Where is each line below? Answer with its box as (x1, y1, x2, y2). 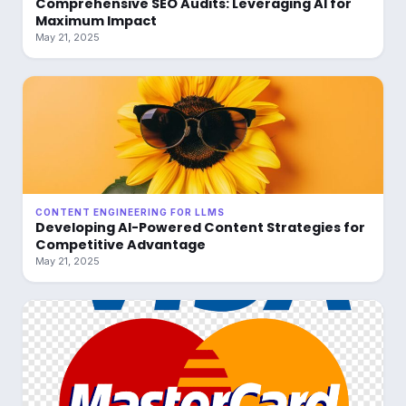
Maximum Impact (35, 12, 157, 30)
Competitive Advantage (35, 236, 206, 254)
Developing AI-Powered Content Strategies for (35, 218, 365, 237)
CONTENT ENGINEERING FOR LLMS (35, 207, 225, 217)
